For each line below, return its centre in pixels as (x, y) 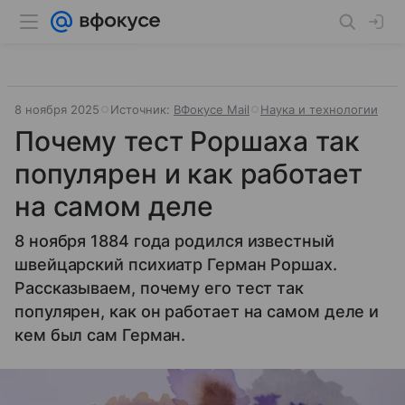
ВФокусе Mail (212, 109)
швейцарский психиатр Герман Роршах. (176, 264)
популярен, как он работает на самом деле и (197, 311)
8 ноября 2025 (57, 109)
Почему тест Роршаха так (187, 141)
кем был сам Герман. (100, 335)
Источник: (142, 109)
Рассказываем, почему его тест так (160, 288)
